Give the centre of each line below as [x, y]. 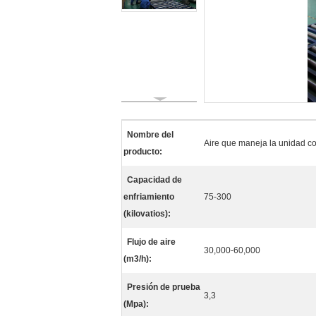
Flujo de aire [151, 242]
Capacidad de [154, 180]
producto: [143, 152]
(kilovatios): [147, 214]
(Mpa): [136, 304]
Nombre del [150, 135]
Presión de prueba [164, 287]
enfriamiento [149, 197]
